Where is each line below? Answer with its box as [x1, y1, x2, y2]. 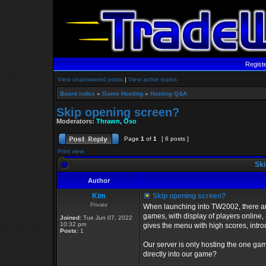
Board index [60, 90, 95, 97]
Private [90, 202, 107, 208]
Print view [58, 148, 84, 154]
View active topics [128, 76, 177, 83]
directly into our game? [143, 250, 217, 258]
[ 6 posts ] [160, 135, 191, 142]
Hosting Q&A [150, 90, 187, 97]
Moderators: [56, 118, 96, 125]
